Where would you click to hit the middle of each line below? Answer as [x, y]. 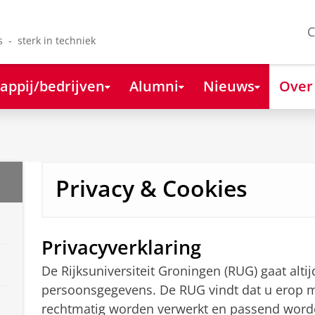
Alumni [154, 85]
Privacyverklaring [121, 247]
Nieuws [229, 85]
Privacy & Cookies [151, 188]
